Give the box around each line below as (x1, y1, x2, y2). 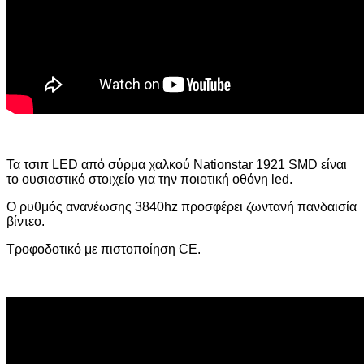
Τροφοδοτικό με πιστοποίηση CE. (6, 241, 201, 256)
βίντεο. (6, 214, 45, 228)
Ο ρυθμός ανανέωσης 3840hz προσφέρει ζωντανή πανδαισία (6, 199, 357, 214)
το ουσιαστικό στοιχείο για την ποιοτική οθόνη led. (6, 171, 292, 186)
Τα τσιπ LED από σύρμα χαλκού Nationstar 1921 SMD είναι (6, 157, 347, 171)
